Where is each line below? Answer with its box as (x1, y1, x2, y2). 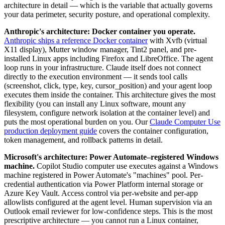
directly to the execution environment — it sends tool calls (4, 72, 187, 81)
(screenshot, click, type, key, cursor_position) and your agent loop (4, 81, 212, 90)
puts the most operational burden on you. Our (4, 118, 148, 126)
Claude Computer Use (150, 118, 220, 126)
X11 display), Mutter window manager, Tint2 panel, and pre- (4, 45, 196, 54)
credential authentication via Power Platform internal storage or (4, 180, 203, 188)
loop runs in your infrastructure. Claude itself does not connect (4, 63, 201, 72)
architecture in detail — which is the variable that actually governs (4, 1, 212, 10)
